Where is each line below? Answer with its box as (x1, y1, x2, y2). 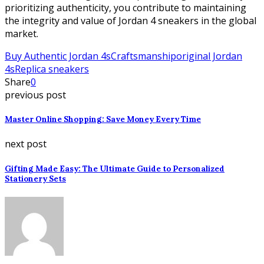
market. (5, 27, 38, 40)
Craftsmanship (111, 49, 176, 62)
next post (5, 137, 47, 151)
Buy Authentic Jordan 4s (5, 49, 111, 62)
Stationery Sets (5, 173, 66, 184)
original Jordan (176, 49, 242, 62)
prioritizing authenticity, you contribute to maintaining (5, 1, 246, 14)
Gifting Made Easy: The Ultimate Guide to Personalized (5, 163, 225, 174)
